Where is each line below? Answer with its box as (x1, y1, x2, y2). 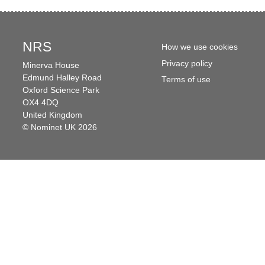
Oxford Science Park (22, 85, 99, 95)
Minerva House (22, 60, 79, 70)
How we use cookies (161, 42, 238, 51)
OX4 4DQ (22, 98, 59, 107)
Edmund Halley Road (22, 73, 102, 82)
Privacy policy (161, 59, 212, 68)
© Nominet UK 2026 (22, 122, 97, 132)
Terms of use (161, 75, 211, 85)
